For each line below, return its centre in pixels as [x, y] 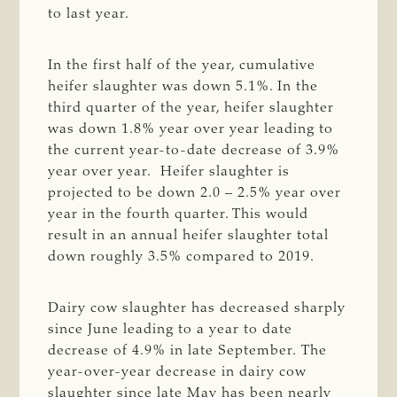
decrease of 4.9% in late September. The [188, 350]
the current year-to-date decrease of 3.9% [194, 150]
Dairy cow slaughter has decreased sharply [197, 308]
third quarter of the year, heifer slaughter [191, 108]
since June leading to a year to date [171, 329]
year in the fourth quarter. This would [179, 214]
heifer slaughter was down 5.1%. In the [183, 86]
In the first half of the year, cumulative [182, 65]
